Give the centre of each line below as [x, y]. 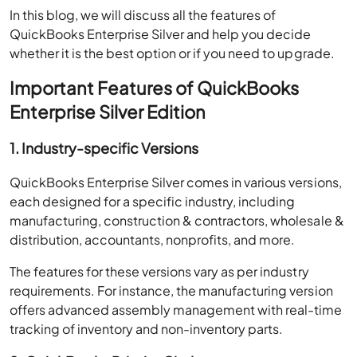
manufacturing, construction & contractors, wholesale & [177, 220]
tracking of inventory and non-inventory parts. [150, 329]
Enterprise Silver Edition [108, 112]
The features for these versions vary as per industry [159, 271]
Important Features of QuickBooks [155, 88]
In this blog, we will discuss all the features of [143, 15]
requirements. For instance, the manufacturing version [171, 290]
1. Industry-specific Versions [104, 148]
